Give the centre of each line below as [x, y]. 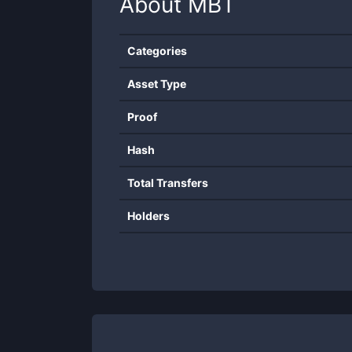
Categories [157, 51]
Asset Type [157, 84]
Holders [148, 216]
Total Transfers [168, 183]
